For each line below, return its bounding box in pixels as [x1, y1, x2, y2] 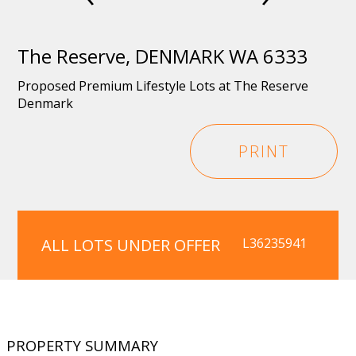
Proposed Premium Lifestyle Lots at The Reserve [17, 77, 309, 95]
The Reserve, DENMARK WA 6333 [17, 43, 308, 69]
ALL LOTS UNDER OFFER [41, 234, 221, 256]
